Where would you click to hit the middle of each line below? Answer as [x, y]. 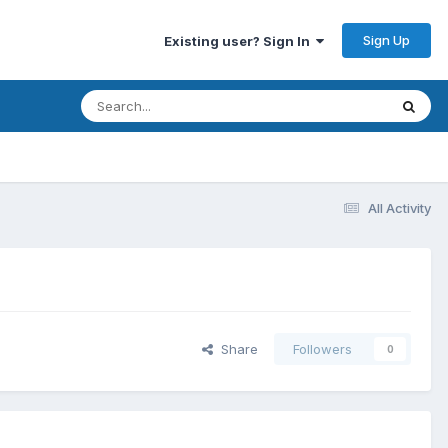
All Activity [399, 207]
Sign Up [386, 39]
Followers [322, 349]
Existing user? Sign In [240, 40]
